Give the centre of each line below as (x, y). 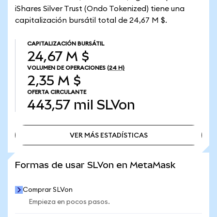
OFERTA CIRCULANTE (57, 92)
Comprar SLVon (48, 190)
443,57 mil (60, 105)
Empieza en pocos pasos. (69, 202)
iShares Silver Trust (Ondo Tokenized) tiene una (100, 9)
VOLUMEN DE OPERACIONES (66, 68)
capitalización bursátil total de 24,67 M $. (91, 20)
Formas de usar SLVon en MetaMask (95, 165)
